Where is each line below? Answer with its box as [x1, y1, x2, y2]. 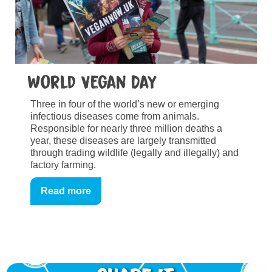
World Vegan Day [27, 72, 157, 92]
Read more [41, 185, 91, 196]
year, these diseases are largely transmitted [30, 135, 216, 146]
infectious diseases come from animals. [30, 110, 199, 121]
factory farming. [30, 159, 96, 170]
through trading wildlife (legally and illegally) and [30, 147, 239, 158]
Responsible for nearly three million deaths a [30, 123, 222, 134]
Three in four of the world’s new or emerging [30, 98, 219, 109]
